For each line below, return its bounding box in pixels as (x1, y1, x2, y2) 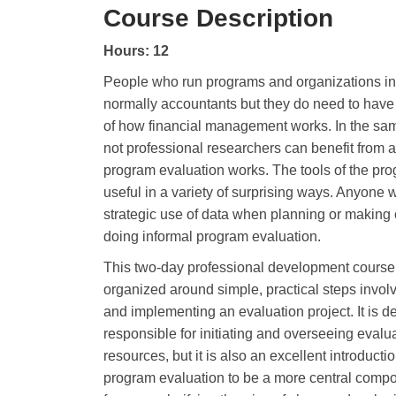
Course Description (103, 4, 333, 32)
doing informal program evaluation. (103, 228, 321, 244)
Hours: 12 (103, 42, 169, 58)
